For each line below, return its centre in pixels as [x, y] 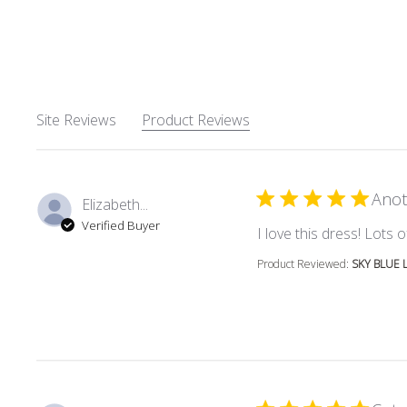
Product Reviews [196, 120]
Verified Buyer [121, 226]
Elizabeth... [115, 205]
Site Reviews [76, 120]
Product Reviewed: [304, 264]
